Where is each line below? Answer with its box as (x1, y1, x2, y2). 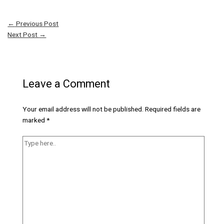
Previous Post (14, 19, 59, 27)
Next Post (7, 30, 39, 38)
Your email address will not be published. (22, 105, 143, 113)
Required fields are (144, 105, 200, 113)
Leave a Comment (22, 77, 110, 90)
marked (22, 116, 46, 124)
